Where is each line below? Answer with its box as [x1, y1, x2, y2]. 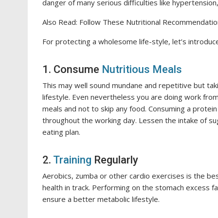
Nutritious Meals [102, 63, 182, 76]
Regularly [94, 154, 138, 166]
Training [53, 154, 94, 166]
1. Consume [42, 63, 102, 76]
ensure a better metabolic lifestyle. [42, 194, 160, 204]
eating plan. [42, 127, 80, 137]
